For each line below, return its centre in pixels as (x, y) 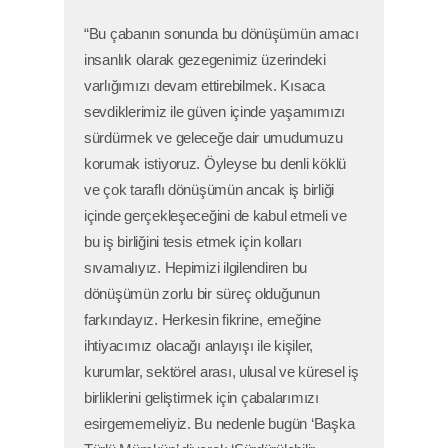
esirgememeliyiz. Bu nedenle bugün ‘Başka (219, 424)
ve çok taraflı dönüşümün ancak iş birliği (209, 190)
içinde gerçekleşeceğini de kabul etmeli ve (215, 216)
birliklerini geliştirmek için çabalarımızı (201, 398)
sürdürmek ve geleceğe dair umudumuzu (213, 138)
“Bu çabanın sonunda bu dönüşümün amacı (221, 34)
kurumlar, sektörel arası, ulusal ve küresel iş (221, 372)
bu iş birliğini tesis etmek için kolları (193, 242)
